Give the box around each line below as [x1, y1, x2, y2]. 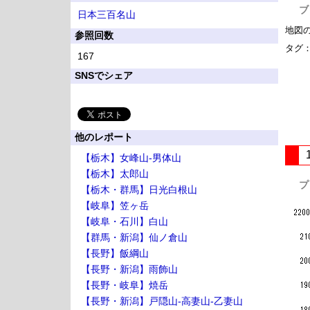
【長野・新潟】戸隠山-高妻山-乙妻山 [81, 295, 243, 307]
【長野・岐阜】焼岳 [81, 280, 168, 291]
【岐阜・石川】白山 [81, 216, 168, 227]
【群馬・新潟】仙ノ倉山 [81, 232, 188, 243]
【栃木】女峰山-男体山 [81, 152, 181, 163]
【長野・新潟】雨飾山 [81, 264, 178, 275]
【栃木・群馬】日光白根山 [81, 184, 197, 195]
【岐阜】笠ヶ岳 [81, 200, 149, 211]
